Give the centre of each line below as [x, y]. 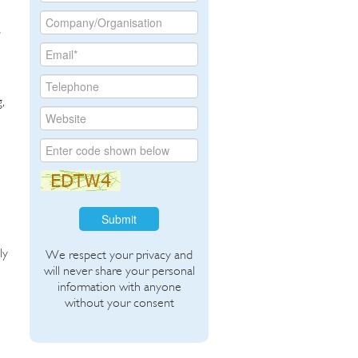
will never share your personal [119, 270]
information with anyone [119, 286]
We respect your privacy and [119, 254]
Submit [119, 219]
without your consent [119, 302]
